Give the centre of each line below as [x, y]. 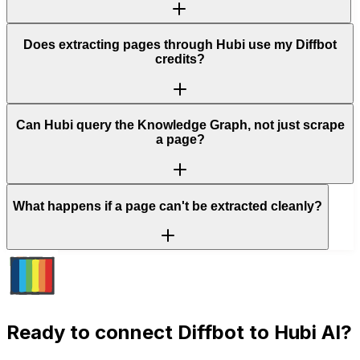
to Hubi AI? [298, 333]
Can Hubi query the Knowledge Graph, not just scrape [180, 125]
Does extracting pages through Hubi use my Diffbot [180, 45]
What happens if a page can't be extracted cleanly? [168, 206]
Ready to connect [92, 333]
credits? [180, 59]
